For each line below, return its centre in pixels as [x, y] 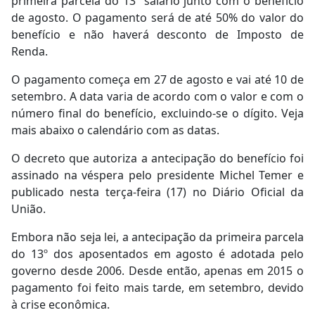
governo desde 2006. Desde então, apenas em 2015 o [157, 271]
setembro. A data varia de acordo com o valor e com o [157, 97]
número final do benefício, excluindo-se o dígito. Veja [157, 114]
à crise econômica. [60, 305]
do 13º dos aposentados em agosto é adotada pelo [157, 254]
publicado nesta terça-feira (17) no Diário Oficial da [157, 192]
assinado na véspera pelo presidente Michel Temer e [157, 175]
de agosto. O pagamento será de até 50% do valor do [157, 18]
